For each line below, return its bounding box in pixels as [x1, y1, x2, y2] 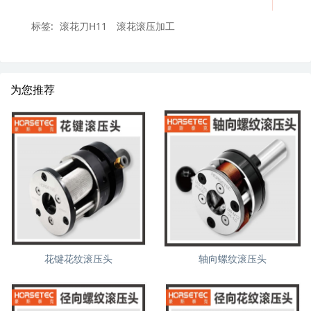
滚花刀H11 [60, 19, 107, 33]
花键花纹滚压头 [44, 252, 112, 266]
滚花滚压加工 [117, 19, 175, 33]
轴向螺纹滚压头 [199, 252, 267, 266]
